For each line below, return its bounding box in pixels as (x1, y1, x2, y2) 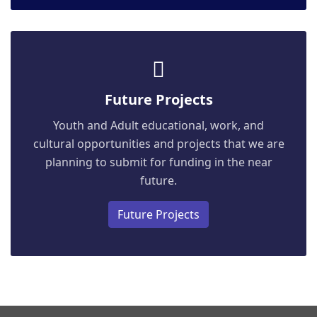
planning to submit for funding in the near (45, 154, 272, 170)
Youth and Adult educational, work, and (53, 117, 264, 133)
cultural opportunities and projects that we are (33, 136, 284, 151)
